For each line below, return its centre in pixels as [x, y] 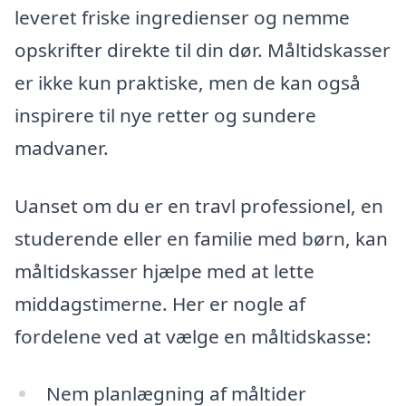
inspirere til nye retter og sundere [165, 115]
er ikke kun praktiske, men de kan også [188, 82]
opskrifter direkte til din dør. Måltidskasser [203, 49]
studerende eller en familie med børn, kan [201, 238]
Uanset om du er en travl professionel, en [199, 205]
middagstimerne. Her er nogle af [160, 303]
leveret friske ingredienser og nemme [182, 17]
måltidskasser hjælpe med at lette [164, 271]
